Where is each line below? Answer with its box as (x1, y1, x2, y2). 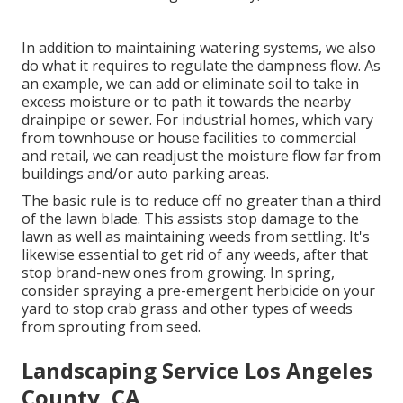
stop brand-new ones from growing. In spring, (22, 262, 335, 282)
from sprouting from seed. (22, 316, 201, 336)
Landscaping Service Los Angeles (22, 354, 372, 385)
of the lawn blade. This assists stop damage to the (22, 208, 359, 228)
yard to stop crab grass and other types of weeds (22, 298, 353, 318)
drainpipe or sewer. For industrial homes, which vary (22, 109, 373, 130)
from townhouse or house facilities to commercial (22, 127, 356, 148)
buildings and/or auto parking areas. (22, 163, 269, 184)
